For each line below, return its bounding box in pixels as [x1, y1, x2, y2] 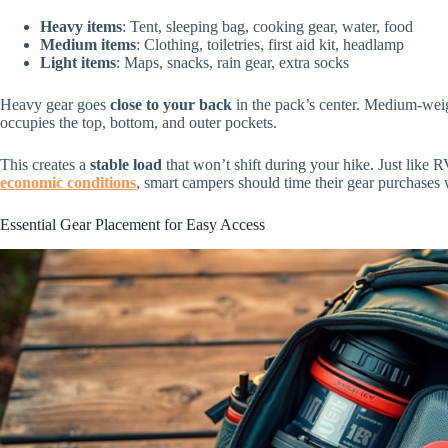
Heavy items [40, 17, 122, 35]
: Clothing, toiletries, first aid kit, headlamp [136, 35, 404, 53]
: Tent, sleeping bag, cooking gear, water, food [122, 17, 413, 35]
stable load [90, 155, 162, 173]
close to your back [110, 95, 232, 113]
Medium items [40, 35, 136, 53]
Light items [40, 53, 116, 71]
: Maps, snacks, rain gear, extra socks [116, 53, 349, 71]
